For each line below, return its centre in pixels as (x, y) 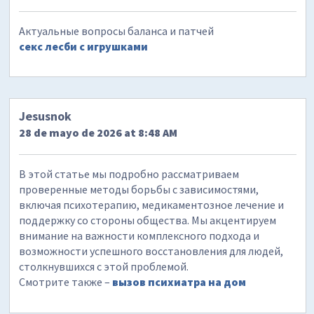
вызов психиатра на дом (179, 281)
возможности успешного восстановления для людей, (151, 251)
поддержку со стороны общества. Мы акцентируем (148, 220)
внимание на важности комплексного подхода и (139, 235)
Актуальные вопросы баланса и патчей (117, 30)
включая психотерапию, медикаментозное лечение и (152, 204)
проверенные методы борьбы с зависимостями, (139, 189)
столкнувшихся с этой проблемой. (104, 266)
